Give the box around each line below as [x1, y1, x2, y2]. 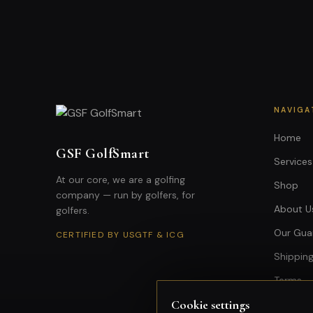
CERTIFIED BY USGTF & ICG [56, 228, 184, 240]
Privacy [274, 297, 307, 310]
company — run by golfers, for [56, 188, 195, 201]
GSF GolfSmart [56, 145, 150, 162]
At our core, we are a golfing [56, 173, 185, 186]
